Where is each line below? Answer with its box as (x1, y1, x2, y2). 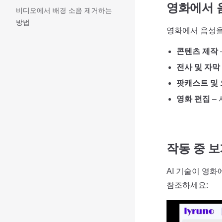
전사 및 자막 (176, 63, 220, 71)
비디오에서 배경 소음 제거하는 (16, 6, 112, 14)
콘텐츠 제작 (176, 47, 218, 55)
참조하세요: (166, 181, 208, 189)
